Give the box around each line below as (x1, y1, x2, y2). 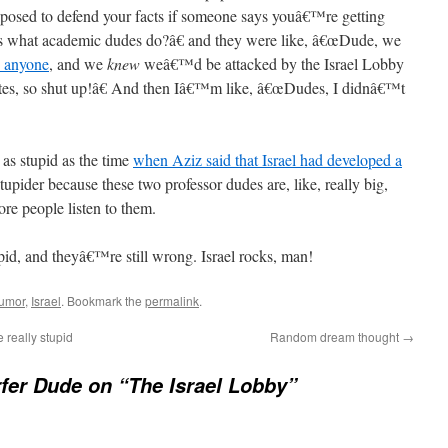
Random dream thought (270, 328, 402, 345)
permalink (145, 292, 199, 309)
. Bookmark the (61, 292, 145, 309)
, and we (49, 53, 107, 74)
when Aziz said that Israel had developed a (133, 149, 402, 170)
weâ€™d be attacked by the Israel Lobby (140, 53, 404, 74)
